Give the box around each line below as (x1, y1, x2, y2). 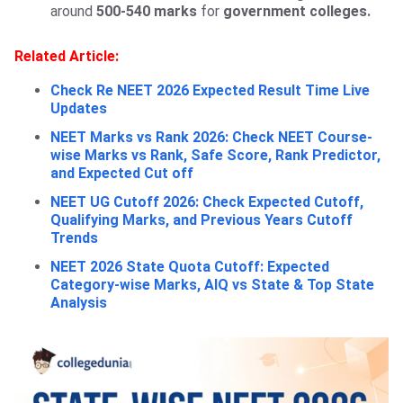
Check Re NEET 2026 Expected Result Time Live (50, 82, 370, 100)
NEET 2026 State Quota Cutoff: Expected (50, 258, 329, 276)
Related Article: (14, 48, 119, 66)
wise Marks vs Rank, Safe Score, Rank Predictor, (50, 147, 381, 165)
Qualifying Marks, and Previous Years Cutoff (50, 211, 353, 229)
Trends (50, 229, 98, 247)
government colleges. (223, 3, 371, 21)
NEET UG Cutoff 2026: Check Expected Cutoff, (50, 193, 363, 211)
